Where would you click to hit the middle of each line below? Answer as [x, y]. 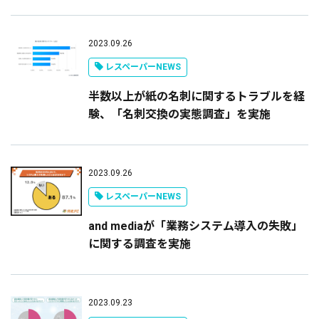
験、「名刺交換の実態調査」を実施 [179, 114]
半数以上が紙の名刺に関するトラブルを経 [196, 96]
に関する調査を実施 [139, 244]
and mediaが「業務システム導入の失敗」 [195, 226]
